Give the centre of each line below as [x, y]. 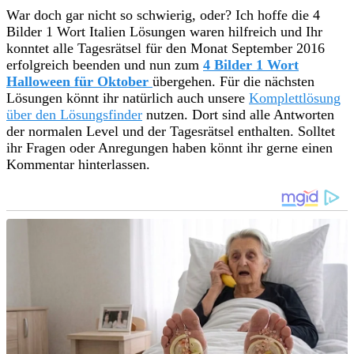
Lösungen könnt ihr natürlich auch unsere [128, 98]
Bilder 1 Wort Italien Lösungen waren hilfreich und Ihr [164, 31]
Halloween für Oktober [77, 81]
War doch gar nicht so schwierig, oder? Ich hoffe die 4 [163, 15]
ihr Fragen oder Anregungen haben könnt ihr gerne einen [169, 147]
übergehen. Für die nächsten [233, 81]
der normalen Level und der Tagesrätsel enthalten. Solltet [171, 131]
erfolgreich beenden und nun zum [105, 64]
